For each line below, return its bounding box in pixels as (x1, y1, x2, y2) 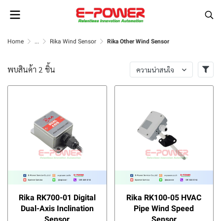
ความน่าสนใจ (136, 65, 174, 74)
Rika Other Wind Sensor (107, 38, 169, 45)
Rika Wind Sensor (50, 38, 96, 45)
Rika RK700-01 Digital (18, 192, 96, 202)
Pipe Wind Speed (134, 203, 194, 213)
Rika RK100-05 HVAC (126, 192, 202, 202)
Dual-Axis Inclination (20, 203, 94, 213)
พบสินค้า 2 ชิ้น (7, 64, 55, 74)
